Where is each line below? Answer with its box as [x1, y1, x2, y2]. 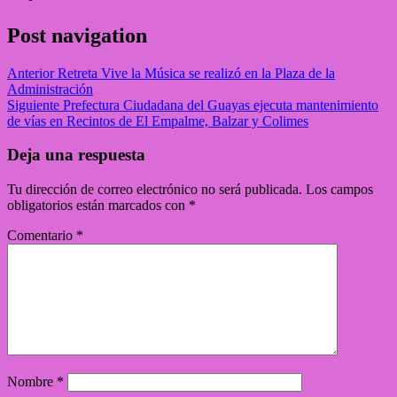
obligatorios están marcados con [7, 198, 189, 214]
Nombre [7, 374, 57, 390]
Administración [7, 81, 93, 97]
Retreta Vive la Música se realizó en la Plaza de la [54, 65, 335, 81]
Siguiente [7, 97, 59, 113]
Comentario [7, 228, 76, 244]
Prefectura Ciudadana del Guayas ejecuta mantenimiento [59, 97, 378, 113]
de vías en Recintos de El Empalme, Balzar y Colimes [7, 113, 308, 128]
